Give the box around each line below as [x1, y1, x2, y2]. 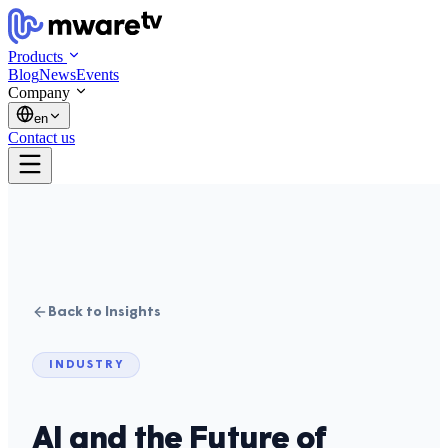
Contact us [8, 129, 75, 146]
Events [76, 66, 119, 83]
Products [8, 48, 63, 65]
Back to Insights [48, 304, 161, 320]
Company [8, 84, 70, 101]
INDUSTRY [49, 359, 124, 371]
